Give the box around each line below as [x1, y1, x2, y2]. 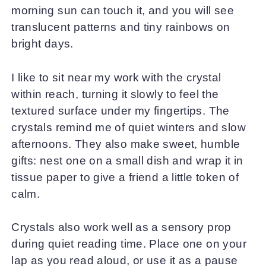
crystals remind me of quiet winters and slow [11, 121, 246, 134]
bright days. [11, 37, 74, 50]
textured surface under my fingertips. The [11, 104, 230, 117]
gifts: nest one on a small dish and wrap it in [11, 154, 243, 167]
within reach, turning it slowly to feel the [11, 87, 219, 100]
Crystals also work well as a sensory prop [11, 221, 232, 234]
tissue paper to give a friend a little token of [11, 170, 239, 183]
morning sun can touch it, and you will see [11, 4, 235, 17]
